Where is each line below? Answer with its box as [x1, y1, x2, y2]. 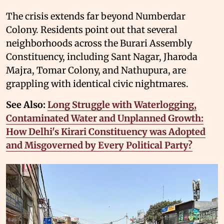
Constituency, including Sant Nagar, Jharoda [6, 50, 197, 62]
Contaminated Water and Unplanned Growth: [6, 112, 203, 124]
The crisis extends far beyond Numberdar [6, 10, 185, 22]
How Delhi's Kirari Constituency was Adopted [6, 125, 205, 137]
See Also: [6, 98, 47, 110]
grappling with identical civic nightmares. [6, 77, 188, 89]
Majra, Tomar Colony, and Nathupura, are [6, 64, 186, 76]
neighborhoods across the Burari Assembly [6, 37, 192, 49]
